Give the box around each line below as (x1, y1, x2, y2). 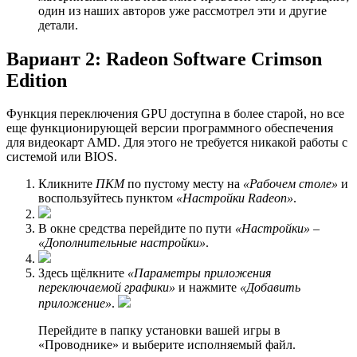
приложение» (38, 296, 112, 311)
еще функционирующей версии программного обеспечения (6, 121, 333, 135)
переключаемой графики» (38, 280, 175, 295)
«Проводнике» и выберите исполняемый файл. (38, 338, 296, 352)
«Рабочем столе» (243, 177, 338, 191)
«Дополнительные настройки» (38, 236, 206, 250)
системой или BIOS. (6, 150, 117, 164)
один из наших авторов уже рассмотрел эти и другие (38, 3, 327, 18)
